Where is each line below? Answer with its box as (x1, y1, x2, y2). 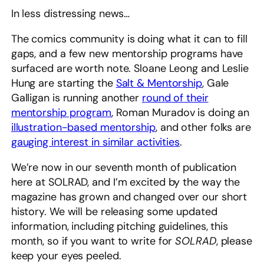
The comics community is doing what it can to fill (11, 32, 247, 47)
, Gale (202, 76, 229, 91)
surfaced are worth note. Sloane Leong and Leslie (11, 61, 249, 76)
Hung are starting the (11, 76, 116, 91)
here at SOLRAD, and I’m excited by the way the (11, 175, 240, 190)
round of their (142, 91, 209, 105)
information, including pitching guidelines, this (11, 219, 228, 234)
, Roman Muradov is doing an (111, 105, 250, 120)
